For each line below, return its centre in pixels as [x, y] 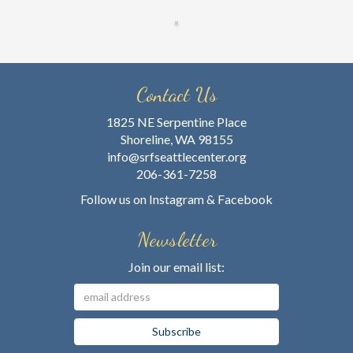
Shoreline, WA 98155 [176, 139]
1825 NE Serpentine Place [176, 121]
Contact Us [176, 94]
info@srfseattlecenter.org [176, 156]
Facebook [245, 199]
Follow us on [115, 199]
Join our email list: [176, 266]
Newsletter [176, 239]
